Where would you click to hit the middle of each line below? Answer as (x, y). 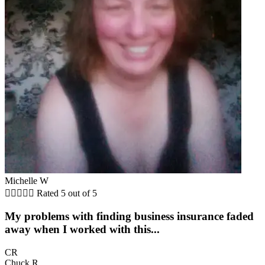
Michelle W (27, 180)
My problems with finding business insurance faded (129, 216)
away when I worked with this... (82, 230)
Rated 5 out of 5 (67, 193)
